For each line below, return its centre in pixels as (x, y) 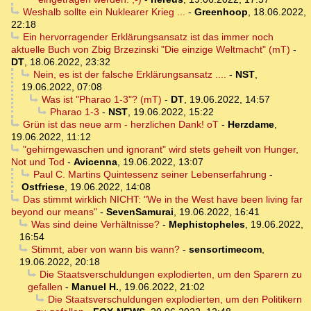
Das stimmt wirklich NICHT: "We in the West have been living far (162, 200)
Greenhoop (221, 12)
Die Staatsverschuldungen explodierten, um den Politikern (175, 300)
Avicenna (95, 162)
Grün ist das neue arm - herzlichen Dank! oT (120, 125)
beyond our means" (54, 212)
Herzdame (251, 125)
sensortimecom (225, 250)
